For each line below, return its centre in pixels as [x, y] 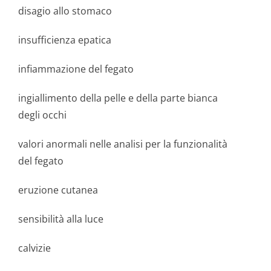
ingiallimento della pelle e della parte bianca [118, 98]
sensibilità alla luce [61, 219]
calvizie [34, 248]
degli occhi [42, 115]
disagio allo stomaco [65, 11]
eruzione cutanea [58, 190]
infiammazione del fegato [76, 69]
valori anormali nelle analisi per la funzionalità [123, 144]
